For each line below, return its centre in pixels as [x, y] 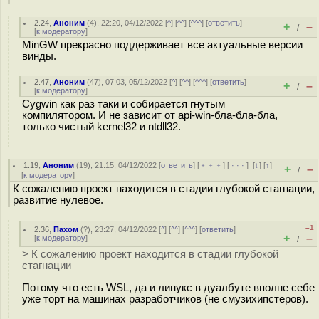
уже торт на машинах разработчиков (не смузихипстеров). [165, 299]
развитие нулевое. [58, 200]
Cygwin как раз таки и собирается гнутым [124, 104]
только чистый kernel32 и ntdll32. [101, 127]
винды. [39, 56]
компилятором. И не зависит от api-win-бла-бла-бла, [150, 115]
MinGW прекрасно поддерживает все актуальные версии [162, 45]
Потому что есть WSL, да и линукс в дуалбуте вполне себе [168, 287]
